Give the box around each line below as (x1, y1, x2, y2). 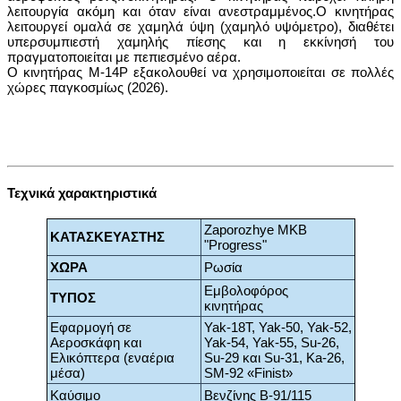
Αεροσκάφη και (49, 335, 141, 351)
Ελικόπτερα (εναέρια (49, 350, 175, 366)
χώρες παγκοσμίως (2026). (7, 80, 168, 96)
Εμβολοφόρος (203, 283, 288, 299)
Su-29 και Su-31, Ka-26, (203, 350, 345, 366)
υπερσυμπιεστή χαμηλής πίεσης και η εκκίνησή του (7, 34, 394, 50)
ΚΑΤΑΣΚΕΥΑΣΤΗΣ (49, 229, 165, 245)
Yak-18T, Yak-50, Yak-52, (203, 320, 352, 336)
